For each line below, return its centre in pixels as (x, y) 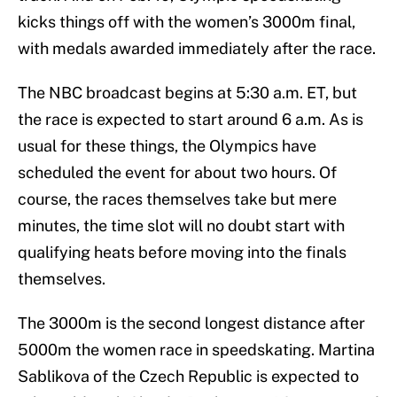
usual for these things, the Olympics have (167, 146)
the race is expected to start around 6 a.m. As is (191, 120)
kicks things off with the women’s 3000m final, (187, 22)
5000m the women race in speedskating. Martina (196, 350)
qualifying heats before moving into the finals (182, 253)
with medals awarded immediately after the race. (197, 49)
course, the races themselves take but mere (177, 199)
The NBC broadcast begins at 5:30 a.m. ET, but (187, 93)
